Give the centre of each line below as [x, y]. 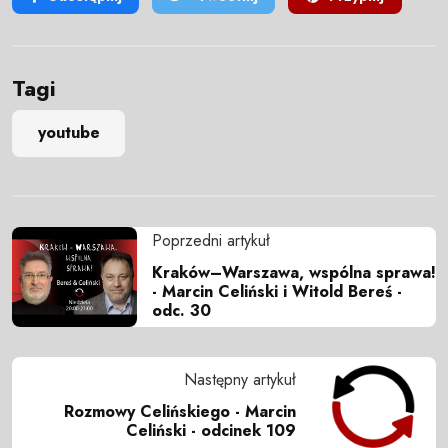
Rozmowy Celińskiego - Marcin [180, 412]
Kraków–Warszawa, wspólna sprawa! [294, 272]
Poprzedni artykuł [211, 240]
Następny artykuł [240, 380]
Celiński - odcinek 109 [211, 431]
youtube [68, 133]
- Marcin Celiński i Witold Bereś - [277, 291]
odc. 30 [181, 310]
